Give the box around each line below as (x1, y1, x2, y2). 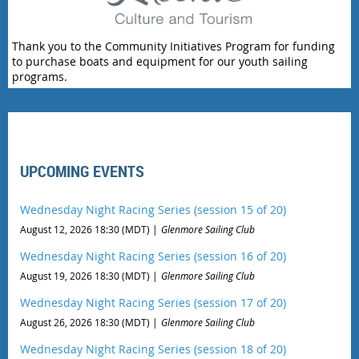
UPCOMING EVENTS (20, 159, 144, 182)
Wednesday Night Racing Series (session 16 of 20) (20, 248, 286, 264)
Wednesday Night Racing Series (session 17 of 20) (20, 294, 286, 310)
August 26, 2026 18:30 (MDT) (20, 315, 150, 329)
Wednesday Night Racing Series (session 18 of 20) (20, 341, 286, 357)
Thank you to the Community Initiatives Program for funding (12, 38, 335, 54)
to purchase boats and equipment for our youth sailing (12, 53, 308, 69)
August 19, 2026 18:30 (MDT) (20, 268, 150, 282)
